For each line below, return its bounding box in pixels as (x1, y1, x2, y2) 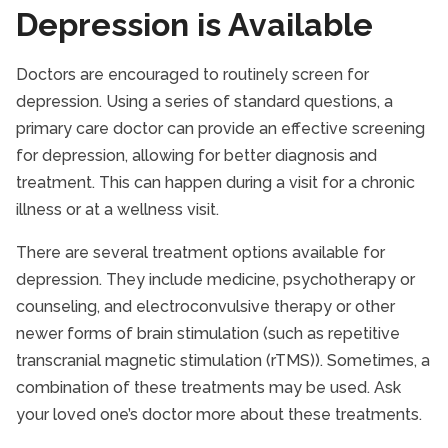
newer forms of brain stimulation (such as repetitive (16, 324, 400, 343)
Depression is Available (16, 6, 373, 43)
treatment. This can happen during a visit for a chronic (16, 173, 415, 192)
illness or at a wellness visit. (16, 200, 219, 219)
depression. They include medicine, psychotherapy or (16, 270, 415, 289)
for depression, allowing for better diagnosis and (16, 146, 377, 165)
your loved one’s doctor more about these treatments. (16, 405, 422, 424)
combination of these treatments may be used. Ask (16, 378, 401, 397)
